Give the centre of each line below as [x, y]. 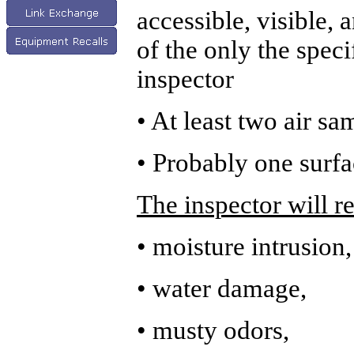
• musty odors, [213, 330]
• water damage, [222, 288]
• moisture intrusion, [244, 247]
